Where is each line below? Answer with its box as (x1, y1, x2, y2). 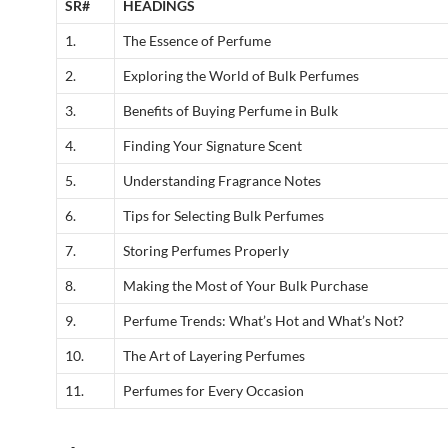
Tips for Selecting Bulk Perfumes (123, 207, 324, 225)
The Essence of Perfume (123, 32, 271, 50)
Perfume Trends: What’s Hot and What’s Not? (123, 312, 404, 330)
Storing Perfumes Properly (123, 242, 289, 260)
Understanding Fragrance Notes (123, 172, 321, 190)
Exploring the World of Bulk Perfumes (123, 67, 359, 85)
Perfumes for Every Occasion (123, 382, 304, 400)
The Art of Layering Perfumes (123, 347, 305, 365)
